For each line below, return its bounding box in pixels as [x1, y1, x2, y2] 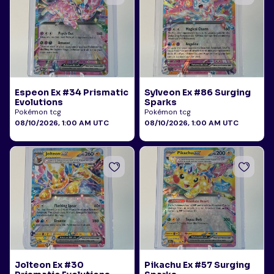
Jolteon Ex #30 [15, 259, 84, 270]
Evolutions [15, 97, 63, 108]
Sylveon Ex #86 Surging [144, 87, 251, 98]
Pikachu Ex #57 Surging [144, 259, 250, 270]
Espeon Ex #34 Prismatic [15, 87, 128, 98]
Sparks [144, 97, 177, 108]
